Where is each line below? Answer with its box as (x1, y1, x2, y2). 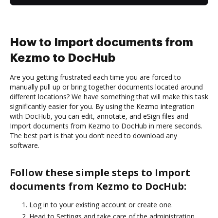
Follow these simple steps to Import (10, 165, 190, 179)
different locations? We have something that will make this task (10, 91, 208, 101)
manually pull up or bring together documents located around (10, 82, 203, 91)
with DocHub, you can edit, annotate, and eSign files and (10, 111, 188, 121)
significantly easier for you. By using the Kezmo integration (10, 101, 195, 111)
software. (10, 140, 39, 150)
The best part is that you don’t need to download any (10, 130, 177, 140)
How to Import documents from (10, 36, 193, 48)
